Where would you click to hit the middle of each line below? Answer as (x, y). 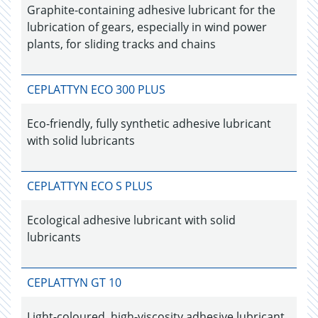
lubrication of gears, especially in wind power (147, 27)
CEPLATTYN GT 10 (74, 283)
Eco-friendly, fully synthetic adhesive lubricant (149, 124)
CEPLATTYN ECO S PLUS (90, 186)
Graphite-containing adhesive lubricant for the (151, 10)
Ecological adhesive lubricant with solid (131, 220)
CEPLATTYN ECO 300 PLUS (96, 89)
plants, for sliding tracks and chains (121, 44)
